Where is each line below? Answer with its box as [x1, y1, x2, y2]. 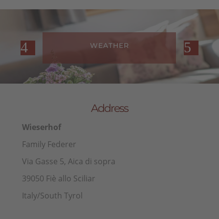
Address [90, 102, 128, 115]
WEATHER [89, 41, 129, 50]
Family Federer [22, 139, 76, 150]
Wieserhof [22, 122, 61, 133]
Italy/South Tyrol [22, 190, 83, 201]
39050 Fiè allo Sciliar [22, 173, 95, 184]
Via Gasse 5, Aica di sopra [22, 156, 115, 167]
